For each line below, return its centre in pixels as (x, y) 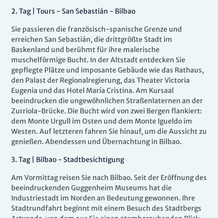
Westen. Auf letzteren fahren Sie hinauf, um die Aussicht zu (109, 132)
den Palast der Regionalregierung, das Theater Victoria (100, 81)
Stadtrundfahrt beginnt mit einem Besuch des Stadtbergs (106, 209)
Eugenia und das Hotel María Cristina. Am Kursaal (92, 91)
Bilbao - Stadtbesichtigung (80, 160)
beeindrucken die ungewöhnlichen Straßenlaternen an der (107, 101)
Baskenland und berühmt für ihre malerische (85, 50)
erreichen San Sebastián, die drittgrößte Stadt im (92, 40)
